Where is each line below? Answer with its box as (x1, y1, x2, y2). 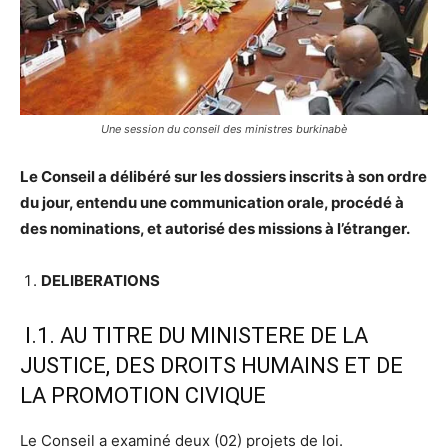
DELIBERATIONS (41, 271, 160, 291)
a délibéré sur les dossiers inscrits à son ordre (95, 167, 427, 187)
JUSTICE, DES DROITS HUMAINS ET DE (20, 353, 403, 379)
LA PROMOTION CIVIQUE (20, 383, 266, 409)
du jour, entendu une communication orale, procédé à (20, 193, 404, 213)
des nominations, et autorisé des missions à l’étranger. (20, 219, 410, 239)
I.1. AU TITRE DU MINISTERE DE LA (20, 323, 368, 349)
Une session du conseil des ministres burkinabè (101, 122, 347, 137)
